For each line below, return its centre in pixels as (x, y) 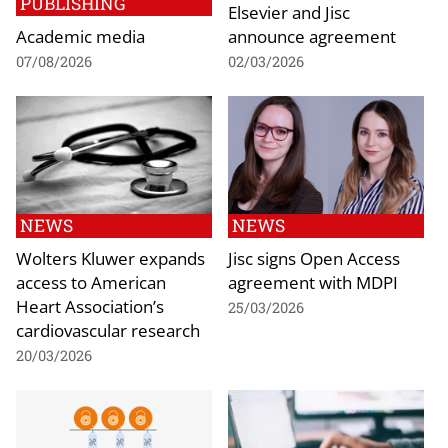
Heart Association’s (90, 305)
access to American (91, 281)
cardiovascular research (108, 329)
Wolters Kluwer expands (110, 257)
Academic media (80, 35)
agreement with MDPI (313, 281)
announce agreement (312, 35)
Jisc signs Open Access (314, 257)
